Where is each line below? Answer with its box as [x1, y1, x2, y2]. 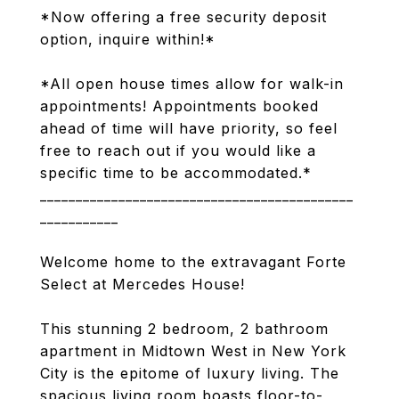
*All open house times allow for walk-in [40, 75, 344, 93]
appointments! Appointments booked [40, 97, 319, 115]
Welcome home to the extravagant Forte [40, 253, 346, 271]
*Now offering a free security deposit [40, 8, 327, 26]
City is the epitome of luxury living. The [40, 364, 339, 382]
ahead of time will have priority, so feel [40, 119, 338, 137]
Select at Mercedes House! [40, 275, 245, 293]
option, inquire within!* [40, 30, 216, 48]
